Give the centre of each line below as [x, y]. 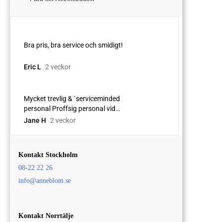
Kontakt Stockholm [48, 155]
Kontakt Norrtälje [46, 216]
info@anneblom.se [45, 181]
